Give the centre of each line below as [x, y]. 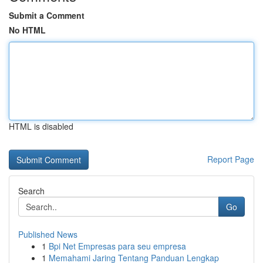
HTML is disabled [41, 126]
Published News [48, 234]
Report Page [231, 159]
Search [31, 191]
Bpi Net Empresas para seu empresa [117, 246]
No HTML [27, 30]
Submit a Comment [47, 15]
